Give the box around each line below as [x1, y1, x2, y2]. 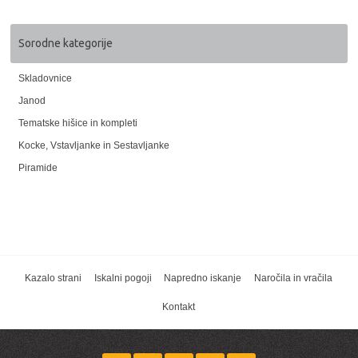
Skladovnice [18, 72, 73, 84]
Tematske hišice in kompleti [18, 117, 138, 129]
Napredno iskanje [164, 272, 242, 284]
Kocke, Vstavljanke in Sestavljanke [18, 139, 170, 151]
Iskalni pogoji [93, 272, 152, 284]
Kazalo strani [24, 272, 82, 284]
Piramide [18, 161, 58, 173]
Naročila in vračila [254, 272, 333, 284]
